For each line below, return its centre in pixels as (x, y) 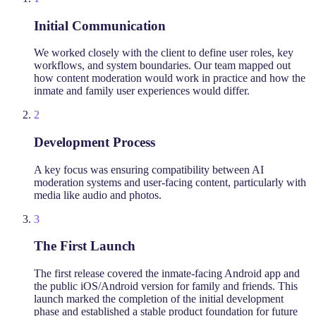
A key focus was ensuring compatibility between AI (149, 169)
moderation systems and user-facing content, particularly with (170, 182)
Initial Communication (100, 25)
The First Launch (85, 246)
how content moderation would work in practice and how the (170, 78)
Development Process (95, 142)
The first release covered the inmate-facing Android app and (167, 274)
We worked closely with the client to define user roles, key (164, 53)
